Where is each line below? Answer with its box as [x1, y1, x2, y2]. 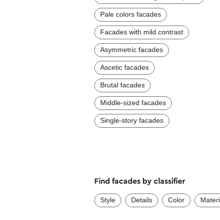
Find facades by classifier [94, 175, 185, 186]
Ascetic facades [100, 63, 149, 71]
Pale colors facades [100, 10, 161, 18]
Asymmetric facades [100, 45, 163, 54]
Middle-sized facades [100, 98, 166, 107]
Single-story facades [100, 116, 164, 124]
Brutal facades [100, 81, 145, 89]
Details [131, 196, 152, 204]
